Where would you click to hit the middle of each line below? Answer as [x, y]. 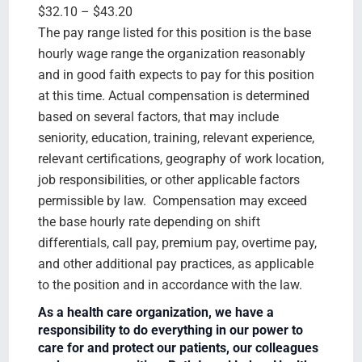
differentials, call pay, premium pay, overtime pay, [177, 243]
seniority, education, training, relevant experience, [176, 138]
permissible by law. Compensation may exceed [172, 201]
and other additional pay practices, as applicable [175, 264]
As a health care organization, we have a [156, 312]
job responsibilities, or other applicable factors [168, 180]
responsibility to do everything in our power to [170, 330]
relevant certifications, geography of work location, [181, 159]
